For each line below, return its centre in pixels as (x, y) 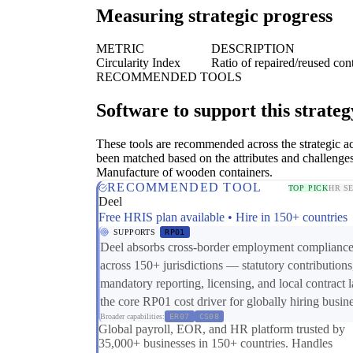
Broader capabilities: (132, 317)
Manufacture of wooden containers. (184, 173)
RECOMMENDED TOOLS (169, 77)
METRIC (120, 49)
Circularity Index (138, 63)
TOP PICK (308, 188)
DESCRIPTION (253, 49)
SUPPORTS (135, 232)
